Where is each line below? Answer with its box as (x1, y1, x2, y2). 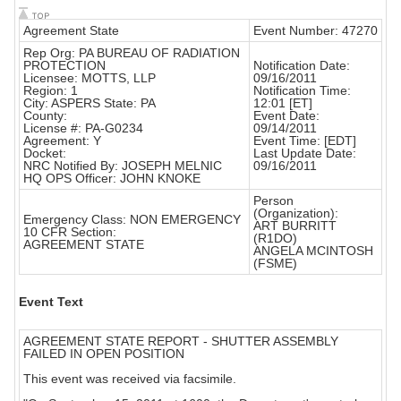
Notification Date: (253, 58, 350, 73)
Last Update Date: (253, 146, 356, 161)
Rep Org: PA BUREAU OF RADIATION (23, 46, 240, 61)
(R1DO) (253, 231, 297, 246)
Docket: (23, 146, 66, 161)
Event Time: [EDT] (253, 133, 356, 149)
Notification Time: (253, 83, 351, 98)
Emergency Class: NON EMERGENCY (23, 212, 241, 227)
